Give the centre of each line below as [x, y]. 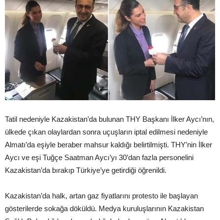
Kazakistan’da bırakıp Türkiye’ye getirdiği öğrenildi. [86, 170]
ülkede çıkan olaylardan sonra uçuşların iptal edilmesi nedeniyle [106, 132]
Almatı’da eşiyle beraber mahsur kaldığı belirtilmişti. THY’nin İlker [109, 144]
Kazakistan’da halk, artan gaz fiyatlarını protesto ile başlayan [101, 195]
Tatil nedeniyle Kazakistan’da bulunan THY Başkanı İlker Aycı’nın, [110, 119]
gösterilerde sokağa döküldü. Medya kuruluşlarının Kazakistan [104, 208]
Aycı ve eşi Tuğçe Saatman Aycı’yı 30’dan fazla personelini [99, 157]
